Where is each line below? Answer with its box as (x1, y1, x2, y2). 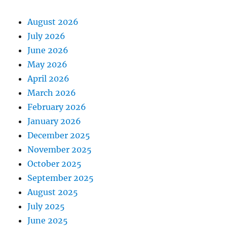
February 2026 (27, 102, 87, 112)
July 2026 (27, 31, 66, 42)
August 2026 (27, 17, 79, 27)
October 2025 (27, 159, 82, 169)
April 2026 (27, 73, 70, 84)
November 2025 (27, 144, 92, 155)
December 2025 (27, 130, 91, 141)
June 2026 (27, 45, 69, 56)
